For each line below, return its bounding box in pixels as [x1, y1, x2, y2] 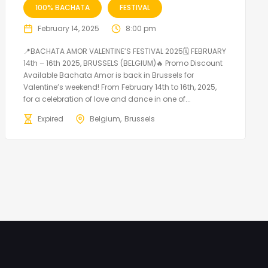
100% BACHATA [35, 2, 90, 13]
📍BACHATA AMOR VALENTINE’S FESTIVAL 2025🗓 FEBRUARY [23, 46, 226, 57]
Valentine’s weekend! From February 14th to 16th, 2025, [23, 82, 217, 93]
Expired [37, 114, 63, 124]
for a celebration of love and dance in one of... [23, 94, 191, 105]
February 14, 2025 [37, 23, 99, 34]
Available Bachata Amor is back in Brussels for [23, 70, 194, 81]
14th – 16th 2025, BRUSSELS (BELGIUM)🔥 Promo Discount [23, 58, 223, 69]
